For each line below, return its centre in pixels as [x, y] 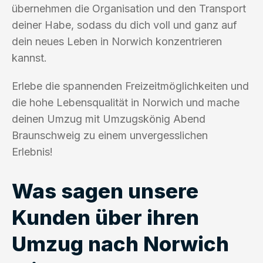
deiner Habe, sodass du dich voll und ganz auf [124, 25]
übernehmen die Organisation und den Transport [129, 8]
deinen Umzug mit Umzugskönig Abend [109, 119]
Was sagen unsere [105, 190]
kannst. [29, 58]
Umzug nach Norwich [120, 243]
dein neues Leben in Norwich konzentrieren [117, 41]
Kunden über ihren [105, 217]
